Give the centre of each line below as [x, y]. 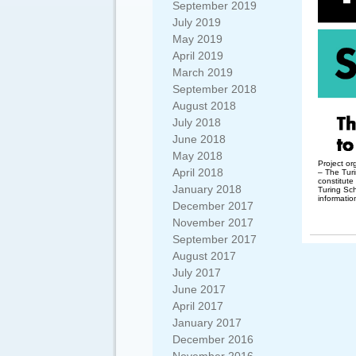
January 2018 [207, 189]
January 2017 [207, 323]
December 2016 [213, 339]
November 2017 [213, 222]
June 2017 [199, 289]
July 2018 [197, 122]
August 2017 [204, 256]
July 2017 [197, 273]
